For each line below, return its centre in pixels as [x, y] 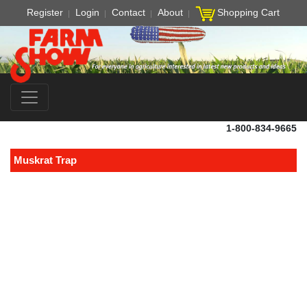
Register [45, 12]
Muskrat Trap [45, 160]
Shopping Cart [248, 12]
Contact [128, 12]
